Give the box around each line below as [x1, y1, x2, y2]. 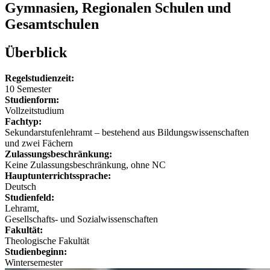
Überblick [5, 44, 67, 60]
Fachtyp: [5, 116, 42, 127]
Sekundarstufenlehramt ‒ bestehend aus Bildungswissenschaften [5, 127, 249, 137]
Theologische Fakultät [5, 235, 89, 246]
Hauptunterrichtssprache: [5, 170, 111, 181]
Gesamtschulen [5, 16, 99, 32]
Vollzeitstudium [5, 105, 64, 116]
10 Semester [5, 83, 51, 94]
